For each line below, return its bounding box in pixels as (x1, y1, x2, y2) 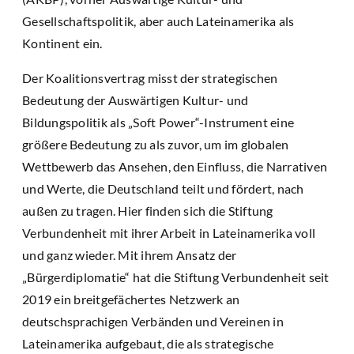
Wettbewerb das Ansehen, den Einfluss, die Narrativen (22, 159, 327, 175)
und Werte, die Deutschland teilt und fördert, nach (22, 181, 304, 197)
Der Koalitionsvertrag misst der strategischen (22, 70, 278, 86)
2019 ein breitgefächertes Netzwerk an (22, 292, 240, 307)
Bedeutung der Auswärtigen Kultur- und (22, 92, 249, 108)
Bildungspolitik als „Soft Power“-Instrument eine (22, 115, 294, 130)
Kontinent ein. (22, 36, 103, 51)
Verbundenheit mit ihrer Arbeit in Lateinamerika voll (22, 225, 315, 241)
